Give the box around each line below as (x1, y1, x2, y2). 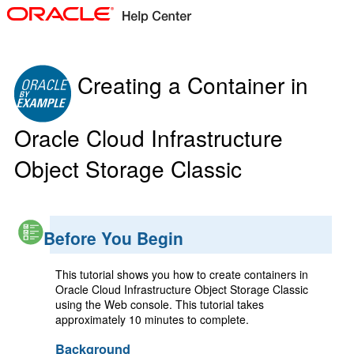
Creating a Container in (71, 68, 308, 100)
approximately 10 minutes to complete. (55, 311, 249, 328)
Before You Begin (43, 225, 183, 250)
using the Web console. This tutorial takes (55, 296, 264, 313)
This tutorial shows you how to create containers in (55, 266, 308, 283)
